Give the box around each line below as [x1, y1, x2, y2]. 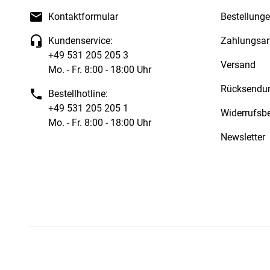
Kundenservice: [48, 34, 113, 46]
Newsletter [221, 131, 265, 143]
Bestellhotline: [48, 87, 108, 99]
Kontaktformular [48, 10, 118, 22]
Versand [221, 58, 256, 71]
